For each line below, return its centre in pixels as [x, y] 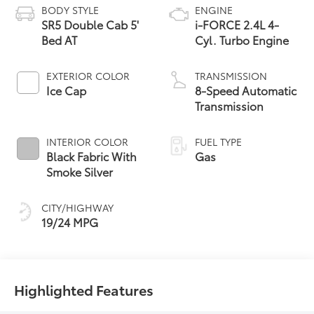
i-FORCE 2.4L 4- [237, 24]
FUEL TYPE [218, 141]
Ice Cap [67, 90]
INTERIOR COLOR [88, 141]
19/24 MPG [70, 221]
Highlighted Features [84, 289]
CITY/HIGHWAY [78, 207]
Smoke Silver [80, 171]
